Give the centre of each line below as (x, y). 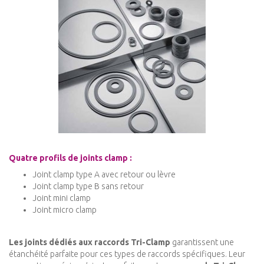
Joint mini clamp (62, 198)
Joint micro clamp (65, 210)
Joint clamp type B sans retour (88, 187)
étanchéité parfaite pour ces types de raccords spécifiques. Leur (127, 254)
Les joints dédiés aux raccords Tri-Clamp (90, 242)
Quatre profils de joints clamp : (70, 158)
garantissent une (202, 242)
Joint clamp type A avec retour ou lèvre (104, 175)
